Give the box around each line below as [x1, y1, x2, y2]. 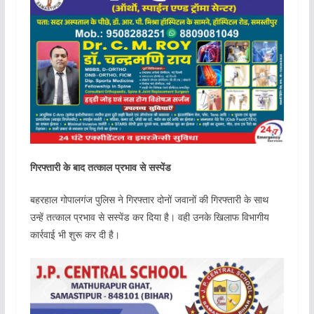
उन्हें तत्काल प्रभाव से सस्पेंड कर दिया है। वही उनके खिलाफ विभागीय [29, 210, 269, 224]
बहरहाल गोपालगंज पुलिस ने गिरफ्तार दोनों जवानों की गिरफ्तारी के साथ [29, 192, 268, 206]
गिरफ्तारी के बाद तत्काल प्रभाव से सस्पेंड [29, 160, 171, 174]
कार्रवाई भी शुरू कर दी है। [29, 227, 120, 241]
